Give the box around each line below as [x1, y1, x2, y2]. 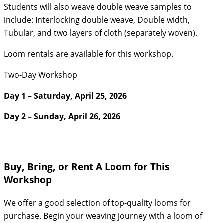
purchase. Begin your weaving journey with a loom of [4, 210, 202, 222]
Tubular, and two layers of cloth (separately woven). [4, 27, 197, 39]
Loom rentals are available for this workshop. [4, 48, 173, 60]
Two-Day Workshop [4, 69, 77, 81]
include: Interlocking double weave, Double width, [4, 14, 190, 26]
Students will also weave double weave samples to [4, 1, 192, 13]
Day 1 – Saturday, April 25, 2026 [4, 90, 127, 102]
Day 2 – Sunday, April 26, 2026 [4, 111, 120, 122]
